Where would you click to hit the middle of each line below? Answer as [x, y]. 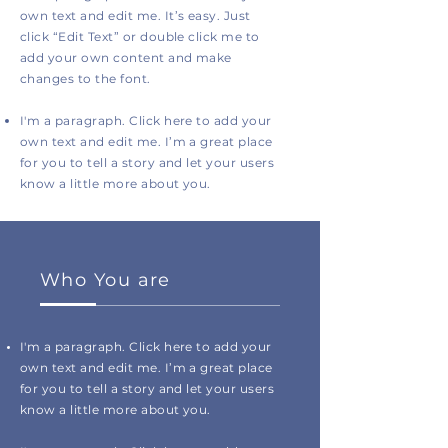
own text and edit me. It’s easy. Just [135, 15]
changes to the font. [87, 78]
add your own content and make [126, 57]
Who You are [105, 280]
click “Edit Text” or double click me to [140, 36]
